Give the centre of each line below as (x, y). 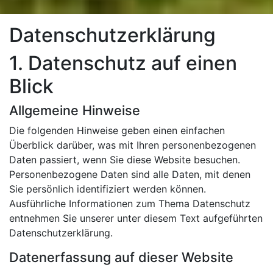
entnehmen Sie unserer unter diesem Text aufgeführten (136, 218)
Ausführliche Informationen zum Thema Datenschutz (130, 203)
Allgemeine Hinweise (75, 110)
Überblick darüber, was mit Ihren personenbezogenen (133, 145)
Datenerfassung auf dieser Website (121, 257)
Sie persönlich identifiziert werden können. (108, 189)
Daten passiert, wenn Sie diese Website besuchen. (125, 159)
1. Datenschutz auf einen (123, 63)
